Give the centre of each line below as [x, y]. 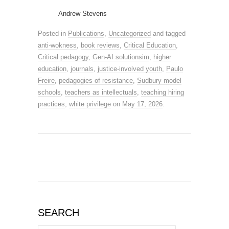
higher [162, 57]
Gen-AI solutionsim [121, 57]
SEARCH [59, 213]
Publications [86, 33]
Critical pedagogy [63, 57]
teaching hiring [163, 92]
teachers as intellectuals [101, 92]
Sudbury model [159, 81]
